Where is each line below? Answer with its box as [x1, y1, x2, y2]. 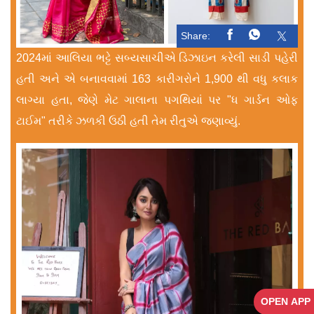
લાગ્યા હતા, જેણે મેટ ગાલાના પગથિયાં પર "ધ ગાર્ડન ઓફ [16, 94, 298, 107]
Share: [181, 30, 210, 42]
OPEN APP [261, 295, 310, 307]
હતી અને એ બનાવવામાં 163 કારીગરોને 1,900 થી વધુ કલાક [16, 73, 298, 86]
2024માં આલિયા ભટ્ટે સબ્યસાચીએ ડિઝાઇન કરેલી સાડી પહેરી [16, 52, 298, 64]
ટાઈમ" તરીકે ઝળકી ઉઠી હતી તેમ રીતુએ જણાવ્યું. [16, 115, 240, 128]
